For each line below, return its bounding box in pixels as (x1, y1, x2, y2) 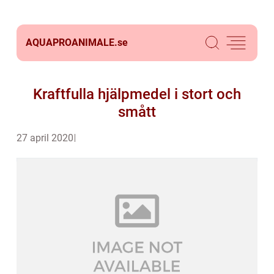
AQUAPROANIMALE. (26, 37, 117, 48)
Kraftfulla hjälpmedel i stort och (33, 86, 241, 103)
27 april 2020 (17, 132, 73, 144)
